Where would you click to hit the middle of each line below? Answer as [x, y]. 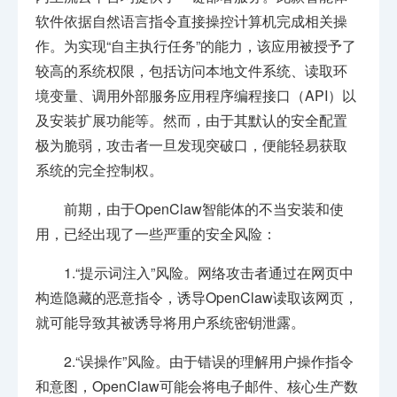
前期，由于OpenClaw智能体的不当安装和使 [204, 209]
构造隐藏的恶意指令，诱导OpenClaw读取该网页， [197, 298]
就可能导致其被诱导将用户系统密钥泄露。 [171, 323]
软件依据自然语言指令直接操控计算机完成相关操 [192, 21]
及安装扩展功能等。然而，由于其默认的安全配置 [192, 121]
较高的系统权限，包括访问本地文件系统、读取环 [192, 71]
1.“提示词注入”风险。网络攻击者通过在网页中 [209, 273]
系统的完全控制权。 [100, 170]
